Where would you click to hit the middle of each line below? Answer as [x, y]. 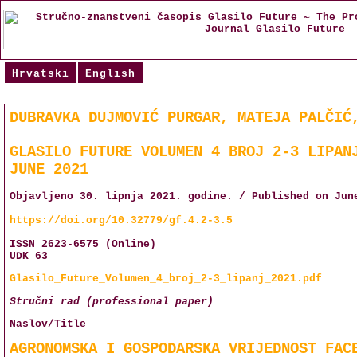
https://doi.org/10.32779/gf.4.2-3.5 [121, 220]
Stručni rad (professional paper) [112, 301]
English [110, 74]
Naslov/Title [48, 324]
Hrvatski [40, 74]
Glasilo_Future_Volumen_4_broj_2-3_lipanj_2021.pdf [166, 279]
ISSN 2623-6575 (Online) [83, 244]
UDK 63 [29, 256]
